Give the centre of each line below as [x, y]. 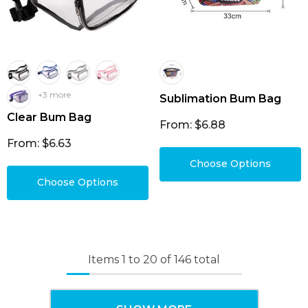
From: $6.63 [39, 143]
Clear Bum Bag [49, 117]
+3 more [54, 95]
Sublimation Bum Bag [220, 99]
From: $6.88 [192, 125]
